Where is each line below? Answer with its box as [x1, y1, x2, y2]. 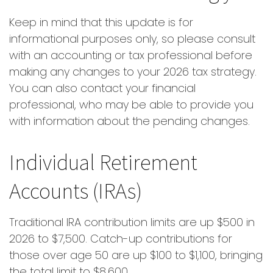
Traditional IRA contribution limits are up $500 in [9, 214, 255, 230]
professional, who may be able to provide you [9, 97, 253, 112]
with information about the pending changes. [9, 113, 250, 129]
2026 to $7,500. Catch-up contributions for [9, 231, 232, 246]
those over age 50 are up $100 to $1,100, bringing [9, 247, 263, 263]
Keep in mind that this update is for [9, 15, 193, 30]
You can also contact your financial [9, 80, 196, 96]
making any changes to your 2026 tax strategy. [9, 64, 257, 79]
